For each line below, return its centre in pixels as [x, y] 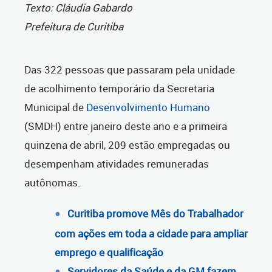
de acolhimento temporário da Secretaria [119, 89]
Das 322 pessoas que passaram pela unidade [130, 70]
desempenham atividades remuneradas [117, 164]
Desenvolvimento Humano [147, 107]
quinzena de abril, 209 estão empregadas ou [127, 145]
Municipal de [54, 107]
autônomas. [53, 183]
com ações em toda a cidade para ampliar [151, 234]
